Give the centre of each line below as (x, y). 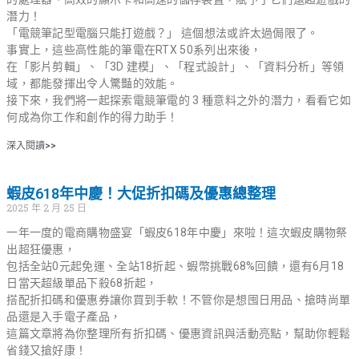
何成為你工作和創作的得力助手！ (93, 117)
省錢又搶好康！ (47, 350)
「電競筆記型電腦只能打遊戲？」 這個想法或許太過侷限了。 (163, 32)
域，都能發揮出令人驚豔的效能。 (93, 83)
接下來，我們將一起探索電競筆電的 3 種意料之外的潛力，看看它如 (179, 100)
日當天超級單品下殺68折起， (82, 282)
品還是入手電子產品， (64, 316)
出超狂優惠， (41, 249)
